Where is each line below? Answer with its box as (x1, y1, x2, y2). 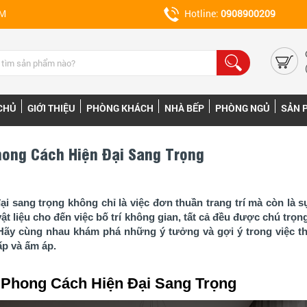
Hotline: (184, 7, 221, 20)
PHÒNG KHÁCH (86, 101, 153, 114)
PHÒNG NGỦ (215, 101, 270, 114)
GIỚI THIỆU (27, 101, 75, 114)
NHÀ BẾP (164, 101, 204, 114)
